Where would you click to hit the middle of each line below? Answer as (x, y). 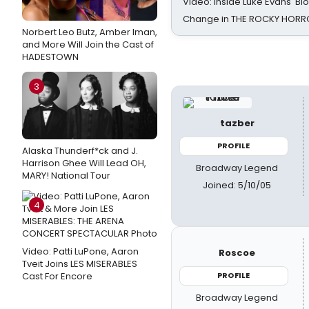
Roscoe (237, 253)
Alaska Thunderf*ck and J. (80, 151)
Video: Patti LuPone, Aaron (80, 251)
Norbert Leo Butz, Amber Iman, (90, 32)
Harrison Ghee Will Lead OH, (84, 163)
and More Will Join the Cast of (88, 44)
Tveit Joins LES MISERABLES (80, 264)
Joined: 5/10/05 (237, 185)
